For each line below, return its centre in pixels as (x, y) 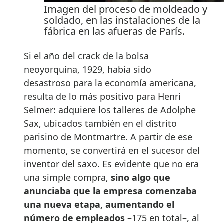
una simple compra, (66, 177)
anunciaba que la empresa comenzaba (110, 191)
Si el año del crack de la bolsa (86, 56)
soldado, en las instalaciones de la (122, 20)
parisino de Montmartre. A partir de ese (108, 137)
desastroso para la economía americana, (110, 83)
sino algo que (139, 177)
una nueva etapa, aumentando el (99, 204)
